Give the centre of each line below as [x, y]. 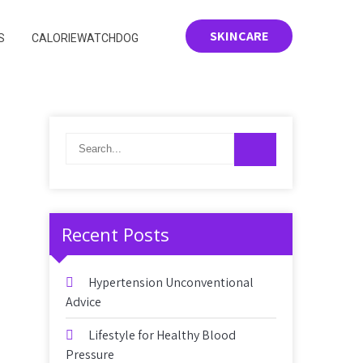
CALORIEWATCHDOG [85, 38]
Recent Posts [115, 234]
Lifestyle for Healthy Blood [162, 335]
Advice [83, 302]
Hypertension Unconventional [171, 282]
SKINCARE [239, 36]
